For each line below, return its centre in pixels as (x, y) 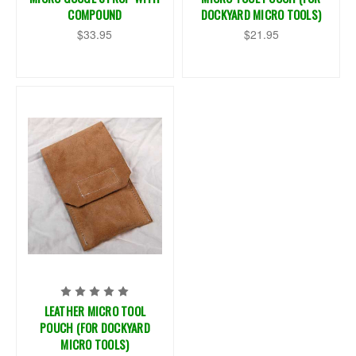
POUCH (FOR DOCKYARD (95, 327)
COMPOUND (95, 15)
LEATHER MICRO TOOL (95, 310)
